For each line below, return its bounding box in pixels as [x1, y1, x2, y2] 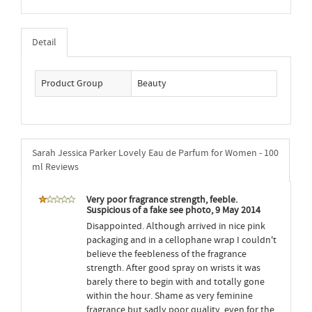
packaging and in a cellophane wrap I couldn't [86, 234, 276, 247]
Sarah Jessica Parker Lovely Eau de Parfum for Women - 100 [32, 147, 279, 159]
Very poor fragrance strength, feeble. [86, 194, 237, 206]
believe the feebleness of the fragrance [86, 248, 247, 260]
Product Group [41, 77, 103, 90]
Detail [32, 36, 56, 49]
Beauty [137, 77, 166, 90]
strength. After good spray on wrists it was [86, 262, 260, 274]
